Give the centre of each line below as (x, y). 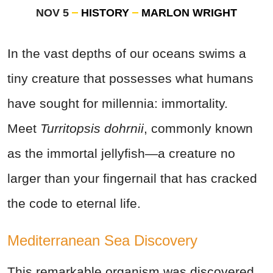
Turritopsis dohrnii (92, 129)
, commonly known (198, 129)
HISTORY (105, 13)
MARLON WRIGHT (189, 13)
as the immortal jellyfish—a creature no (121, 154)
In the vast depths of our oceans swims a (127, 54)
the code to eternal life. (74, 204)
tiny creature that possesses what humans (130, 79)
